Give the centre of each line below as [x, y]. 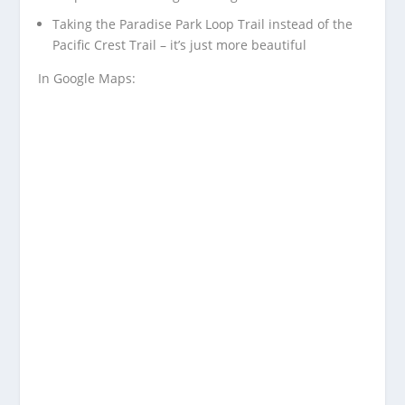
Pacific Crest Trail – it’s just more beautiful [180, 45]
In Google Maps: [87, 79]
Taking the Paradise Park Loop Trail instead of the [203, 24]
